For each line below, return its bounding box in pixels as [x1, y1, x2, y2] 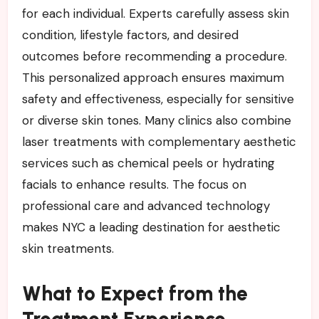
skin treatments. [21, 241, 114, 257]
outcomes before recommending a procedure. [21, 48, 287, 65]
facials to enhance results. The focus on [21, 177, 246, 193]
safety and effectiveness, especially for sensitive [21, 91, 294, 108]
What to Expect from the [21, 281, 248, 306]
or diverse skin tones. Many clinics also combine [21, 113, 291, 129]
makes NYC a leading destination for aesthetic [21, 219, 281, 236]
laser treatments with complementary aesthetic [21, 134, 296, 150]
